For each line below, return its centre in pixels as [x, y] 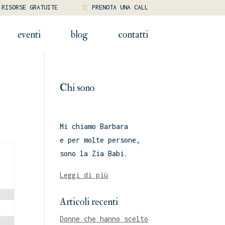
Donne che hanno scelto [104, 218]
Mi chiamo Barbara [94, 126]
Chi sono [77, 87]
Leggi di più [84, 175]
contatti [133, 34]
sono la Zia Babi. [94, 153]
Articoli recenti [89, 201]
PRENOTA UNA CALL [120, 7]
